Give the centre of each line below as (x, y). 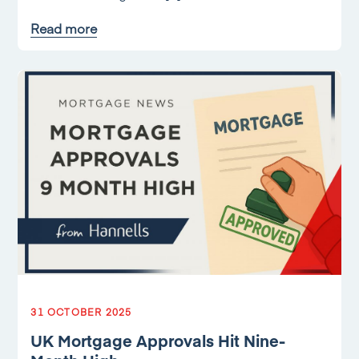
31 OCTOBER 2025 (81, 312)
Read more (64, 28)
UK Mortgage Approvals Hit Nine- (158, 340)
